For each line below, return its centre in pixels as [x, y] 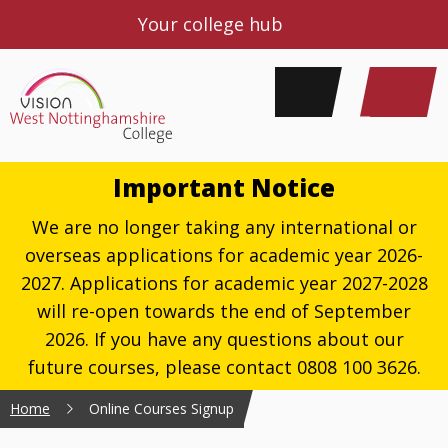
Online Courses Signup [161, 408]
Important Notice [224, 187]
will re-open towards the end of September [224, 310]
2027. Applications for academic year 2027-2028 [224, 282]
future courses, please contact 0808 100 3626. [224, 366]
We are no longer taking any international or [224, 226]
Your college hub [212, 23]
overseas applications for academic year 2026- [224, 254]
